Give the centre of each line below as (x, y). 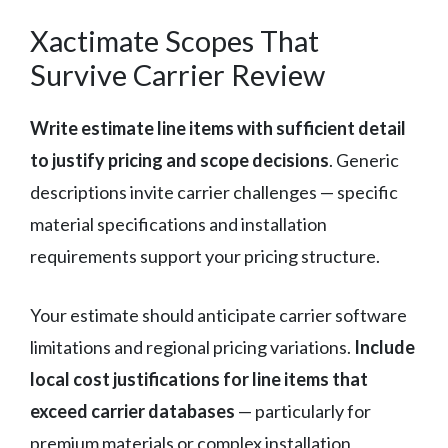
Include (384, 346)
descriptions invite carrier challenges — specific (214, 191)
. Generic (364, 159)
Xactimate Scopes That (174, 40)
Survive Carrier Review (177, 74)
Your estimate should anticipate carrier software (218, 314)
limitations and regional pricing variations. (192, 346)
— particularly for (303, 410)
